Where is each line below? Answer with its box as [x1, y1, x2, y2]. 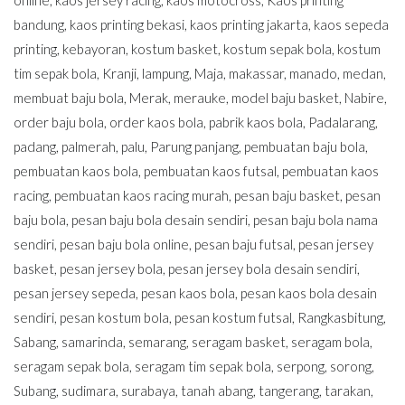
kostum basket [131, 41, 218, 58]
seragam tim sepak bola [135, 358, 271, 375]
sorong [330, 358, 372, 375]
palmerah [61, 138, 116, 155]
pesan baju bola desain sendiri [71, 212, 248, 229]
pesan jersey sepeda [14, 285, 136, 302]
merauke [174, 89, 226, 107]
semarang [128, 334, 186, 351]
